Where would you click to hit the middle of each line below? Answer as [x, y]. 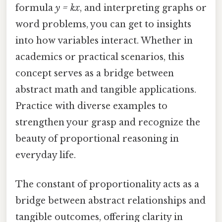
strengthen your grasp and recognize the [108, 122]
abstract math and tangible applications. [106, 89]
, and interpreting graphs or [143, 8]
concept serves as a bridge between [95, 73]
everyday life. [46, 155]
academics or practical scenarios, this [100, 57]
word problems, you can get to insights [103, 24]
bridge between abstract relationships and [111, 200]
